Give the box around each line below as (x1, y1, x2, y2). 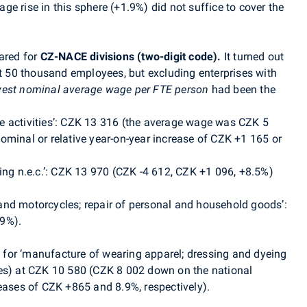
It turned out (223, 50, 284, 64)
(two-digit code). (137, 50, 224, 64)
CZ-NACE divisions (40, 50, 135, 64)
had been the (208, 83, 276, 97)
